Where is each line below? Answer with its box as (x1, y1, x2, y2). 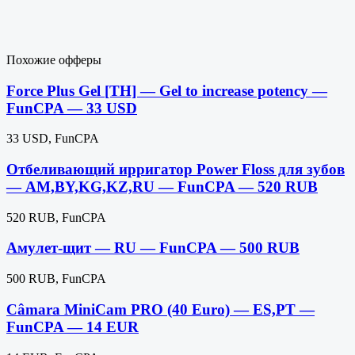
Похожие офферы (6, 52, 101, 67)
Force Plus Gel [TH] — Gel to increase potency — (6, 82, 327, 99)
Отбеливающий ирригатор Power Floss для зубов (6, 161, 345, 178)
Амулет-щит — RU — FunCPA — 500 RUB (6, 239, 300, 257)
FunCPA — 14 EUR (6, 318, 139, 335)
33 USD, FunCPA (6, 132, 99, 146)
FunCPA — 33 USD (6, 99, 137, 116)
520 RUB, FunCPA (6, 210, 106, 224)
